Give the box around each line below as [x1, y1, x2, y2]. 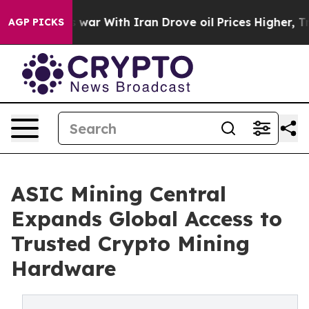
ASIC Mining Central [11, 181, 226, 207]
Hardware [11, 255, 116, 281]
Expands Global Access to [11, 206, 282, 232]
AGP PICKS [8, 16, 64, 28]
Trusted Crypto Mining [11, 230, 250, 257]
